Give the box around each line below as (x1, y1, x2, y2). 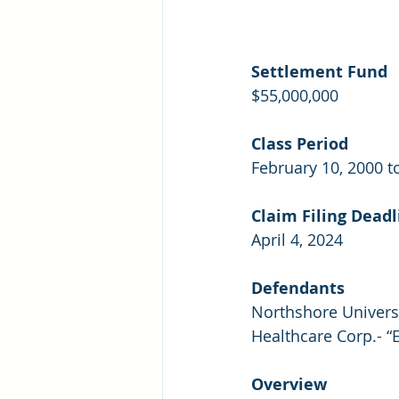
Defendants (251, 277, 345, 300)
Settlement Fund (251, 61, 387, 84)
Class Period (251, 133, 348, 156)
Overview (251, 373, 331, 396)
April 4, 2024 (251, 229, 343, 251)
